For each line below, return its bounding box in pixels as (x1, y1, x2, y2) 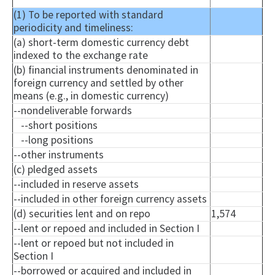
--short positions (14, 118, 98, 133)
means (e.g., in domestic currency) (14, 89, 169, 103)
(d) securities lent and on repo (14, 207, 150, 221)
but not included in (86, 236, 174, 250)
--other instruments (14, 148, 104, 162)
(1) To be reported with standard (14, 8, 163, 22)
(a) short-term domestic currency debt (14, 36, 189, 50)
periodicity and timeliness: (14, 21, 133, 35)
